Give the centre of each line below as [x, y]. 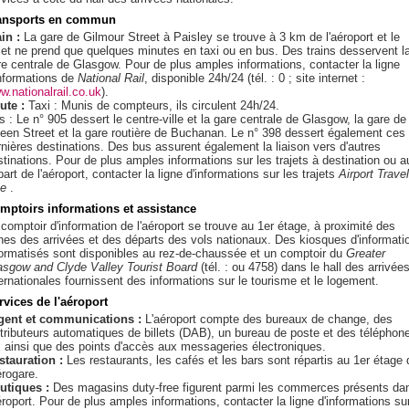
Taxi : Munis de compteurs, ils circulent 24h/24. [152, 105]
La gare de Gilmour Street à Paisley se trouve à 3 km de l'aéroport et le [210, 37]
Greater [366, 253]
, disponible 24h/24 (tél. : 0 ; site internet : [255, 78]
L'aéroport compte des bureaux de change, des [267, 319]
